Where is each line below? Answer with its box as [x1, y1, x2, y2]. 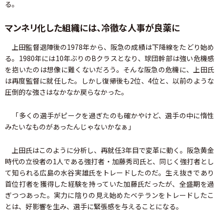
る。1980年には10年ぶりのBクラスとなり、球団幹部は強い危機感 [5, 53, 214, 63]
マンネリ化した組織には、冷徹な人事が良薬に [5, 21, 180, 34]
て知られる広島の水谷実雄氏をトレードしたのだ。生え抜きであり [5, 168, 214, 177]
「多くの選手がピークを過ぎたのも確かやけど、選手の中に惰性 [5, 110, 214, 120]
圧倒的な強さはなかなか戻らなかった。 [5, 87, 128, 97]
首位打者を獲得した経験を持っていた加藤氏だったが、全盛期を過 [5, 179, 214, 189]
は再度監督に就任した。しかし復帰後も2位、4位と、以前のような [5, 76, 214, 86]
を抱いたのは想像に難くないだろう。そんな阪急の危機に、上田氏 [5, 65, 214, 74]
